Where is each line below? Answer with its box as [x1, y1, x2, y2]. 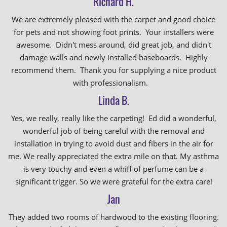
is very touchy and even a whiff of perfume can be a [23, 164, 204, 174]
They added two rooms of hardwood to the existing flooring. [8, 212, 219, 222]
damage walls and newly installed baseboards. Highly [19, 52, 208, 62]
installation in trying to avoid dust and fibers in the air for [14, 138, 213, 148]
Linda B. [98, 93, 129, 108]
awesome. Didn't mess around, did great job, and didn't [16, 40, 211, 50]
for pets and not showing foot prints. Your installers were [13, 27, 214, 37]
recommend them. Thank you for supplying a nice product [11, 65, 216, 75]
